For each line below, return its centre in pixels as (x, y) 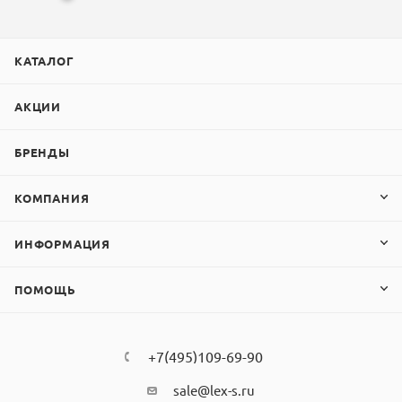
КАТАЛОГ (44, 61)
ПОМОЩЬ (45, 289)
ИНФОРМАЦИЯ (62, 244)
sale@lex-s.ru (214, 390)
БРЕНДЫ (42, 152)
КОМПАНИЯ (52, 198)
